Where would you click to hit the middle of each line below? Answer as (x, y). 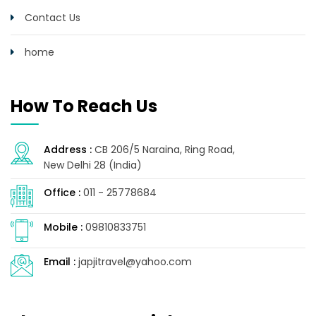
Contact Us (53, 18)
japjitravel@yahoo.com (134, 262)
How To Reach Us (84, 107)
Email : (60, 262)
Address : (68, 150)
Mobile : (63, 227)
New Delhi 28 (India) (93, 165)
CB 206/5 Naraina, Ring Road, (163, 150)
